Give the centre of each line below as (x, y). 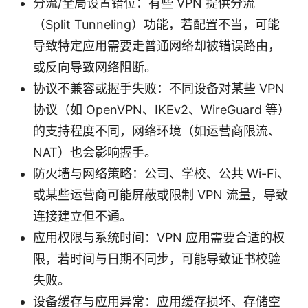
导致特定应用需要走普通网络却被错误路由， (157, 45)
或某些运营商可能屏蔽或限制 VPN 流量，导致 (161, 195)
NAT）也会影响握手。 (95, 152)
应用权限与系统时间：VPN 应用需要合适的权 (159, 237)
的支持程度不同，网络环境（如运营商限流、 (157, 131)
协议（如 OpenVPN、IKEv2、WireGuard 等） (162, 109)
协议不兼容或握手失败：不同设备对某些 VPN (159, 88)
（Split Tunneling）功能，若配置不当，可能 (156, 24)
